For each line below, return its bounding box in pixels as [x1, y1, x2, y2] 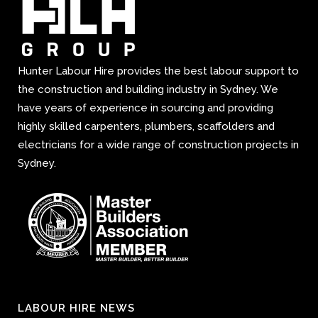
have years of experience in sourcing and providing [18, 101, 273, 114]
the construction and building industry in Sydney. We [18, 82, 278, 96]
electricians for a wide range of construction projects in [18, 138, 299, 151]
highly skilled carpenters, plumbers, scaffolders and [18, 119, 275, 133]
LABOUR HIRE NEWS [18, 301, 135, 314]
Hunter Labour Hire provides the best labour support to [18, 64, 299, 77]
